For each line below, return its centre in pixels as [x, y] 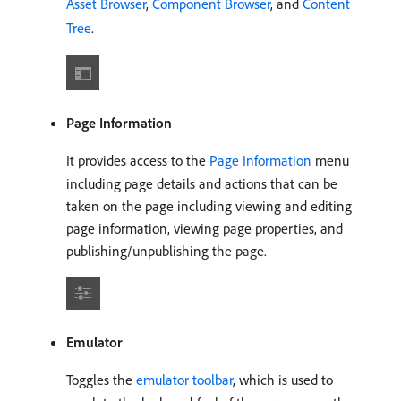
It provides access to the [138, 161]
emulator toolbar [184, 380]
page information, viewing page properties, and [205, 229]
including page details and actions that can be [202, 184]
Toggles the [101, 380]
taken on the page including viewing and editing [209, 206]
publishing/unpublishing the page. [166, 251]
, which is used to [283, 380]
